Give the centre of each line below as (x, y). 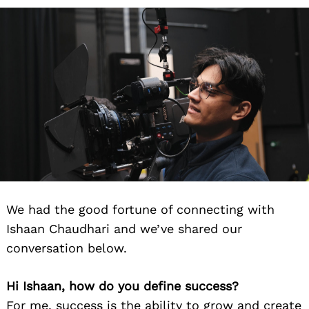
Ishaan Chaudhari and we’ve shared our (124, 228)
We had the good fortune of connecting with (140, 209)
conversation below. (67, 248)
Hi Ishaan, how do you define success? (122, 286)
